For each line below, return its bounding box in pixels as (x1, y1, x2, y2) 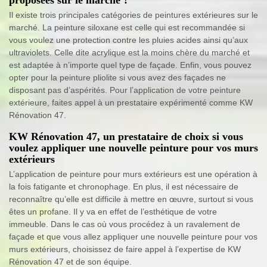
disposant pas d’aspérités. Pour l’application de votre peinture (9, 85, 241, 95)
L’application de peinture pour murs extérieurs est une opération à (9, 169, 257, 179)
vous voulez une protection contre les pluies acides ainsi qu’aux (9, 35, 248, 45)
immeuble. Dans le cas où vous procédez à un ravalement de (9, 219, 240, 229)
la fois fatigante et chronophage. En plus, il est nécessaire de (9, 181, 238, 191)
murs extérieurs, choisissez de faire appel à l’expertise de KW (9, 244, 241, 254)
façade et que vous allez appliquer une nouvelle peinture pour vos (9, 231, 257, 241)
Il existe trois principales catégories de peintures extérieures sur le (9, 10, 258, 20)
